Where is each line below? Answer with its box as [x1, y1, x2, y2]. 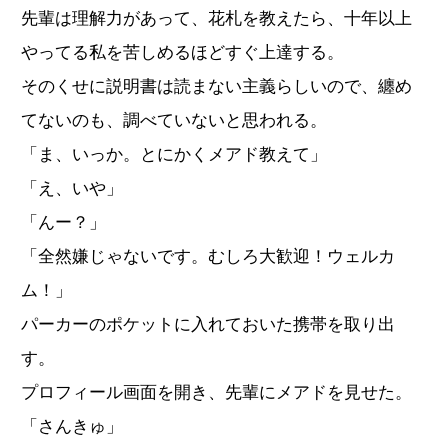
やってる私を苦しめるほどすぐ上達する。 [21, 42, 344, 62]
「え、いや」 [21, 178, 123, 198]
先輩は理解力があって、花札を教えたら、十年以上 [21, 8, 412, 28]
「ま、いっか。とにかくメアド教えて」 [21, 144, 327, 164]
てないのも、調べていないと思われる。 [21, 110, 327, 130]
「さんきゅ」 [21, 416, 123, 436]
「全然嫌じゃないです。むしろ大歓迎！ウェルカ [21, 246, 395, 266]
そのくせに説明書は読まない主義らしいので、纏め [21, 76, 412, 96]
